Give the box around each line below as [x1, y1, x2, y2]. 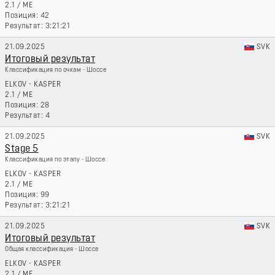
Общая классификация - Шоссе [5, 246, 99, 253]
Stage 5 [5, 144, 39, 154]
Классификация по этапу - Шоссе [5, 157, 105, 163]
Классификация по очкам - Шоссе [5, 67, 106, 74]
